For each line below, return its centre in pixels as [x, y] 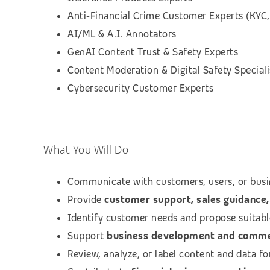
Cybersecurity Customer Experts [140, 88]
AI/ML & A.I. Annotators [122, 34]
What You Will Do [86, 149]
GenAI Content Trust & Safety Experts [153, 52]
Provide [86, 199]
